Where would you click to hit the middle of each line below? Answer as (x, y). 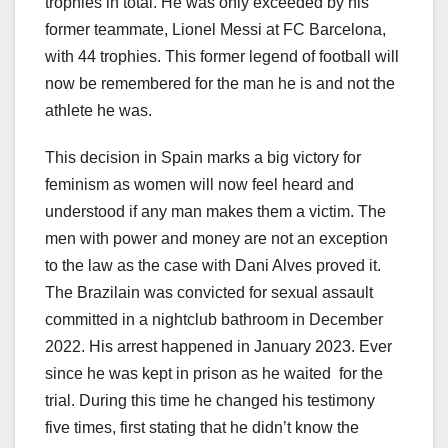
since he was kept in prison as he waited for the (214, 374)
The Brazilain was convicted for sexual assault (209, 293)
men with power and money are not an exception (216, 239)
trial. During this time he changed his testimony (210, 401)
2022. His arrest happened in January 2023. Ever (218, 347)
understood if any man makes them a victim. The (215, 212)
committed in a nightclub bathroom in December (214, 320)
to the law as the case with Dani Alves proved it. (213, 266)
